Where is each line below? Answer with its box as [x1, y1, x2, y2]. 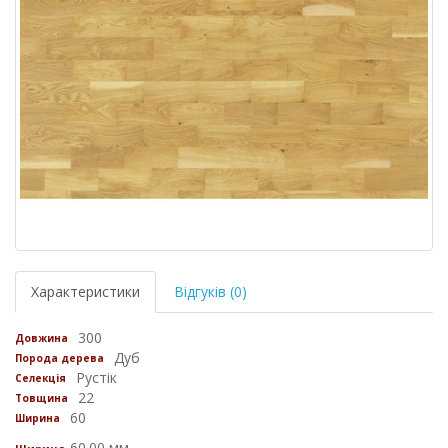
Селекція [15, 371, 66, 385]
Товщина [15, 391, 68, 405]
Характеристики [31, 282, 140, 301]
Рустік [76, 368, 117, 387]
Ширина [15, 411, 60, 425]
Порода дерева [15, 351, 104, 365]
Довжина [15, 331, 68, 345]
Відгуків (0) [174, 282, 247, 301]
